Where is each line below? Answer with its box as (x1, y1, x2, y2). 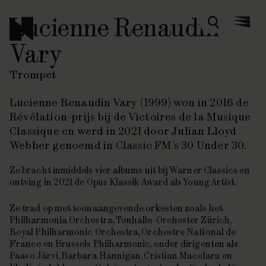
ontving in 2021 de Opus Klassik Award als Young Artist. (9, 176, 237, 188)
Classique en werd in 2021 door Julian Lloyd (9, 123, 237, 138)
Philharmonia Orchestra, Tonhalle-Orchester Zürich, (9, 214, 231, 226)
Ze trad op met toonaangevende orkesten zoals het (9, 202, 223, 214)
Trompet (9, 67, 56, 82)
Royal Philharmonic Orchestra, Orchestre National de (9, 226, 236, 237)
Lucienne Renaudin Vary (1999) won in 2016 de (9, 95, 249, 110)
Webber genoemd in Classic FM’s (9, 138, 182, 153)
